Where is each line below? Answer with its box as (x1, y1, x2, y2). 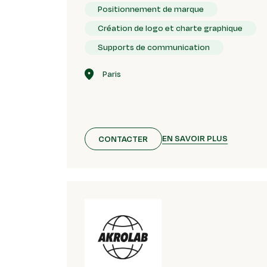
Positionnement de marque (98, 2, 204, 15)
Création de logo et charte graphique (98, 21, 243, 34)
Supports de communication (98, 41, 210, 54)
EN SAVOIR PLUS (162, 132, 228, 145)
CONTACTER (98, 132, 148, 145)
